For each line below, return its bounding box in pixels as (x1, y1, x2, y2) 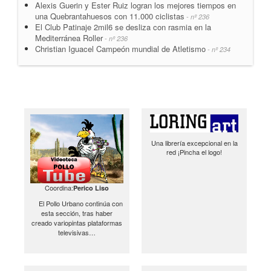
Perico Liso (73, 183, 109, 193)
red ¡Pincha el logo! (166, 146, 222, 157)
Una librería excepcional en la (151, 137, 238, 148)
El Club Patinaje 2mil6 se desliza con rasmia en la (35, 21, 211, 33)
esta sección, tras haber (41, 208, 113, 218)
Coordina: (45, 183, 73, 193)
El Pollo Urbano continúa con (31, 198, 123, 209)
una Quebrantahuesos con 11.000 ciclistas (35, 10, 184, 22)
